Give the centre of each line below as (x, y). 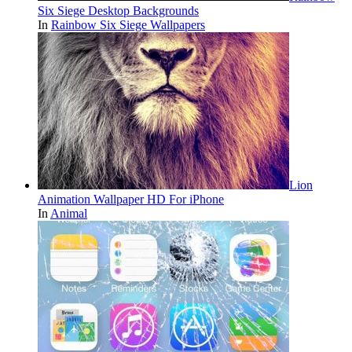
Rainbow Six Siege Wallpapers (128, 24)
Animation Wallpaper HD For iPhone (131, 199)
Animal (69, 213)
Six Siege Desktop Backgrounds (118, 10)
